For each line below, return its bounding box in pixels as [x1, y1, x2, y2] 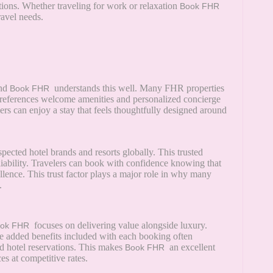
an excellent [167, 242, 215, 253]
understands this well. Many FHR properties [52, 83, 224, 94]
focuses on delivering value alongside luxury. [32, 220, 207, 231]
